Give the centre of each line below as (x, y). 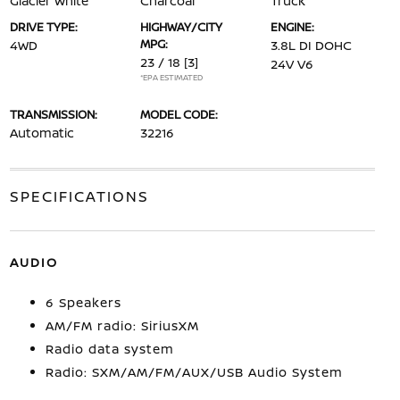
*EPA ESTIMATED (171, 77)
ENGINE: (293, 27)
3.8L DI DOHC (312, 45)
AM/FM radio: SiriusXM (122, 325)
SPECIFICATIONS (79, 196)
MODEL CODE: (179, 114)
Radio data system (109, 349)
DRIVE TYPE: (43, 27)
